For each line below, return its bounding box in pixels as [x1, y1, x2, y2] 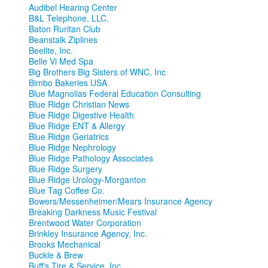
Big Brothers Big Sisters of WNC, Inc [29, 66, 166, 78]
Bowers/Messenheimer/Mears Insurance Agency [29, 195, 212, 208]
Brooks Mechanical [29, 238, 100, 251]
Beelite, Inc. [29, 44, 73, 57]
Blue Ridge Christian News [29, 98, 129, 111]
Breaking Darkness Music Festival [29, 206, 157, 218]
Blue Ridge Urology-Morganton [29, 173, 146, 186]
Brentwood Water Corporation [29, 217, 141, 229]
